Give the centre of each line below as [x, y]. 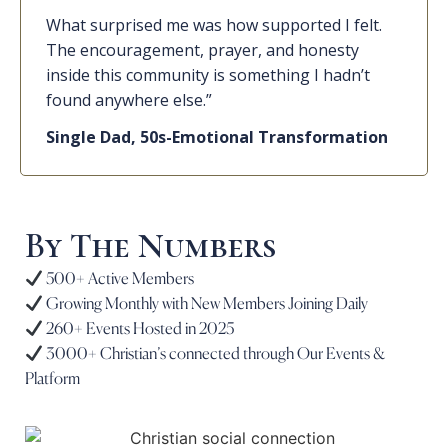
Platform [52, 378]
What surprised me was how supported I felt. [214, 25]
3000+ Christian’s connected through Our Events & [214, 353]
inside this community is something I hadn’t [208, 75]
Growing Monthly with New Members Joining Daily [207, 303]
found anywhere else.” [129, 100]
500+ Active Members [120, 278]
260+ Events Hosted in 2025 [139, 328]
